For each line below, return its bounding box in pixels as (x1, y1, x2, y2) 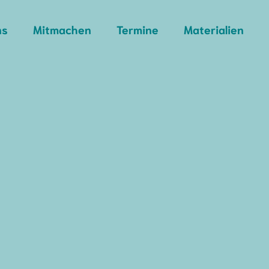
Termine (116, 22, 159, 37)
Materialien (184, 22, 244, 37)
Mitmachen (33, 22, 92, 37)
